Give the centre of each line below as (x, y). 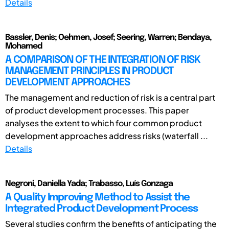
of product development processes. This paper (97, 110)
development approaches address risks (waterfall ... (107, 135)
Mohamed (24, 46)
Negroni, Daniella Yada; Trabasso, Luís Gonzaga (89, 184)
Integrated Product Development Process (101, 209)
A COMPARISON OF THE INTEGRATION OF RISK (103, 60)
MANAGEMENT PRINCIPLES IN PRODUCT (89, 71)
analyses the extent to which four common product (104, 123)
